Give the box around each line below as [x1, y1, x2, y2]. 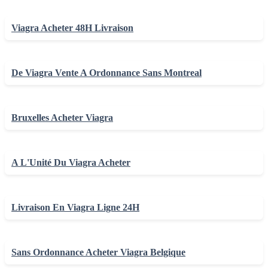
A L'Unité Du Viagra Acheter [11, 157, 130, 168]
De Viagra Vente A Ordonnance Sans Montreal [11, 68, 202, 78]
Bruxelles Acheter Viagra [11, 112, 113, 123]
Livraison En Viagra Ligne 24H [11, 202, 139, 213]
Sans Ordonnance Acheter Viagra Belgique [11, 247, 185, 258]
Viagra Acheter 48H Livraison [11, 23, 133, 33]
